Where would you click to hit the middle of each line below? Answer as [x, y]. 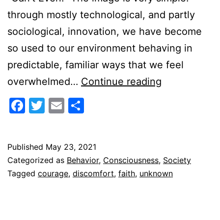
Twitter [71, 105]
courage [53, 173]
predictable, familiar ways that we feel [96, 65]
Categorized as [37, 160]
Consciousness [131, 160]
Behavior [83, 160]
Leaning [179, 81]
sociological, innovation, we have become [105, 31]
